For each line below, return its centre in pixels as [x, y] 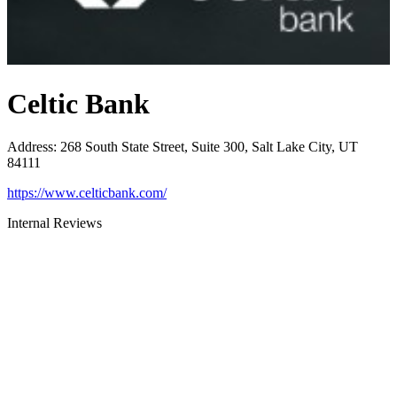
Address [30, 147]
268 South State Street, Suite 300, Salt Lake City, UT [209, 147]
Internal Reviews [54, 223]
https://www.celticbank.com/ [87, 193]
